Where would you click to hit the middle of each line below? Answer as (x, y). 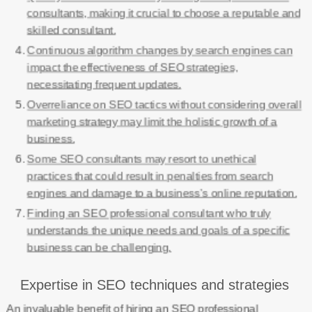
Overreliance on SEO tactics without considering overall (164, 105)
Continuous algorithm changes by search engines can (159, 50)
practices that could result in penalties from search (150, 176)
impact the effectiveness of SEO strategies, (132, 67)
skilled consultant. (71, 30)
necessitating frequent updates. (104, 84)
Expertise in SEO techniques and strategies (154, 285)
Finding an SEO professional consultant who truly (149, 213)
